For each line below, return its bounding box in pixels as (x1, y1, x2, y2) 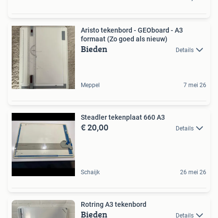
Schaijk (81, 168, 100, 176)
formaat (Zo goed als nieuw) (81, 35, 167, 43)
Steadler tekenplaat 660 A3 (81, 113, 165, 121)
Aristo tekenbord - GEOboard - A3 (81, 26, 183, 34)
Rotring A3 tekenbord (81, 200, 146, 208)
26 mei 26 (180, 168, 206, 176)
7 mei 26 (183, 81, 206, 89)
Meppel (81, 81, 100, 89)
